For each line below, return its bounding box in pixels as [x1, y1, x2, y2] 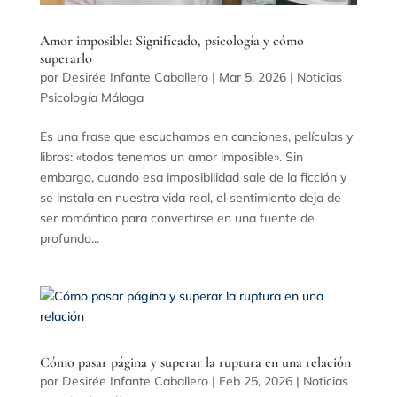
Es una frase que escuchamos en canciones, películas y [39, 128, 353, 144]
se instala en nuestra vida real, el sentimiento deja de [39, 189, 341, 206]
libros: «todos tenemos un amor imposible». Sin [39, 148, 303, 165]
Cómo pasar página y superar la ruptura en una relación [39, 353, 351, 371]
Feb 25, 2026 [218, 372, 292, 389]
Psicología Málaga [39, 89, 144, 105]
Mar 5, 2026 [218, 68, 286, 85]
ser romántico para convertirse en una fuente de [39, 209, 315, 226]
